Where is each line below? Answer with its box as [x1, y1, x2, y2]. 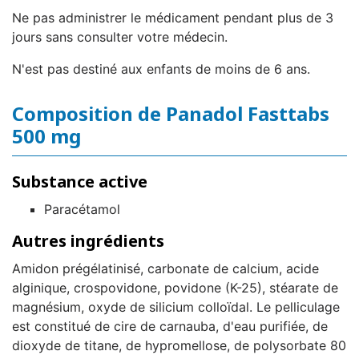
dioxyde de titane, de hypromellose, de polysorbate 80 [12, 337, 346, 354]
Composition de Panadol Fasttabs [12, 100, 329, 127]
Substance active [12, 171, 147, 193]
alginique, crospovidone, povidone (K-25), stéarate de [12, 280, 338, 296]
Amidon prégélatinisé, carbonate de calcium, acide [12, 260, 319, 277]
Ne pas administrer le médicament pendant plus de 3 [12, 10, 333, 26]
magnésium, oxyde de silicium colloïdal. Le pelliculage [12, 299, 340, 316]
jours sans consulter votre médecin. [12, 29, 228, 46]
